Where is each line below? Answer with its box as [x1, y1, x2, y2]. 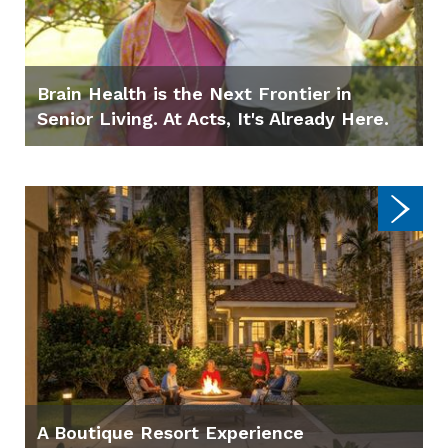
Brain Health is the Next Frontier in [37, 83, 352, 105]
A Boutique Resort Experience [37, 421, 304, 443]
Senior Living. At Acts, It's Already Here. [37, 108, 389, 130]
